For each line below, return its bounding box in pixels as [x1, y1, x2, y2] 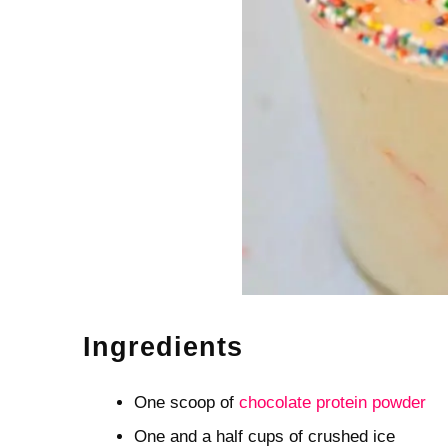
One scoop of [133, 392, 239, 412]
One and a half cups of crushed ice [133, 426, 395, 446]
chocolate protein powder [238, 392, 426, 412]
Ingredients [82, 331, 243, 362]
